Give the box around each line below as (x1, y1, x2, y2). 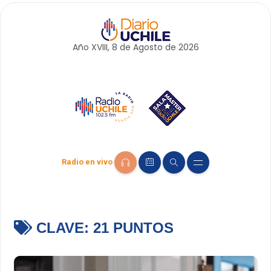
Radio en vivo (62, 157, 113, 167)
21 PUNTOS (93, 220, 174, 237)
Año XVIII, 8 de (72, 41, 133, 53)
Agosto (132, 41, 163, 53)
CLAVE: (31, 220, 93, 237)
